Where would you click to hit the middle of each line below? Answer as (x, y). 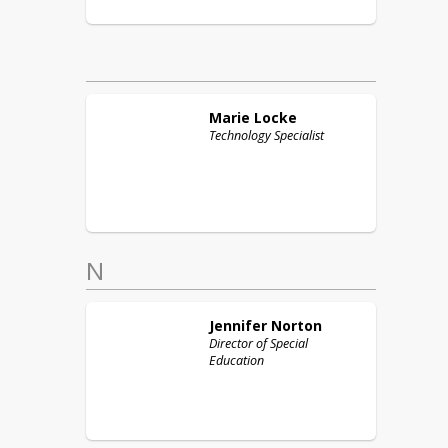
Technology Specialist (266, 135)
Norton (296, 325)
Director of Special (258, 343)
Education (236, 360)
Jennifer (238, 325)
